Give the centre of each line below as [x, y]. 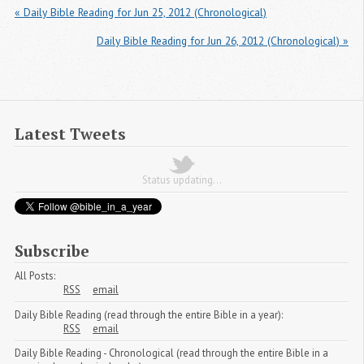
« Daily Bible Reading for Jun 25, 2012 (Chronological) [141, 12]
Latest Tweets [70, 134]
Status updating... [182, 180]
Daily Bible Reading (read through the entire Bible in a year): [149, 314]
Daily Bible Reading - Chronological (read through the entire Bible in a [171, 353]
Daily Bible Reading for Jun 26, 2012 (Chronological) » [223, 40]
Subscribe [52, 250]
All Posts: [35, 275]
